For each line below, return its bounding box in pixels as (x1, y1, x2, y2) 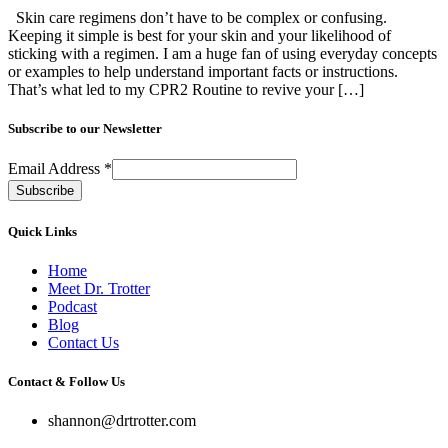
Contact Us (48, 333, 119, 351)
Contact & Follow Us (8, 373, 125, 389)
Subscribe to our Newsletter (8, 121, 162, 137)
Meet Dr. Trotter (48, 279, 150, 297)
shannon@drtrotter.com (48, 412, 196, 430)
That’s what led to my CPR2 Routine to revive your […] (8, 81, 364, 99)
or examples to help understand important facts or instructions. (8, 63, 402, 81)
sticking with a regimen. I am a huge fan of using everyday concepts (8, 45, 437, 63)
